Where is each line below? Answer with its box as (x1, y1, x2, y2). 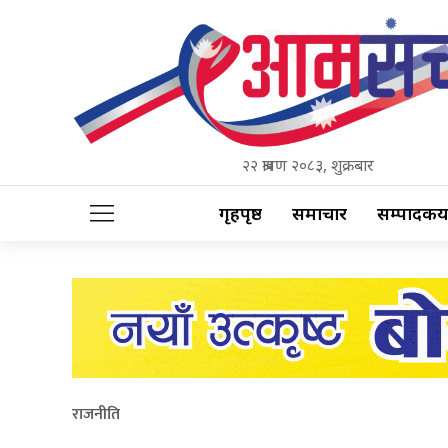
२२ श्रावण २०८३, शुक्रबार (241, 154, 374, 177)
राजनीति (72, 400, 120, 428)
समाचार (292, 203, 347, 225)
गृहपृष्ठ (219, 203, 262, 225)
